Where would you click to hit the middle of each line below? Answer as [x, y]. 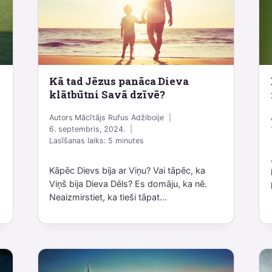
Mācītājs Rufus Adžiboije [120, 117]
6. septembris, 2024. [87, 129]
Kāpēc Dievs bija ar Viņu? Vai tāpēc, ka [127, 171]
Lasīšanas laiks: [78, 140]
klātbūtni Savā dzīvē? [107, 94]
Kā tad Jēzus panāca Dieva [119, 81]
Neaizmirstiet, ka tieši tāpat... [108, 197]
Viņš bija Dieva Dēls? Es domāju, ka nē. [128, 184]
